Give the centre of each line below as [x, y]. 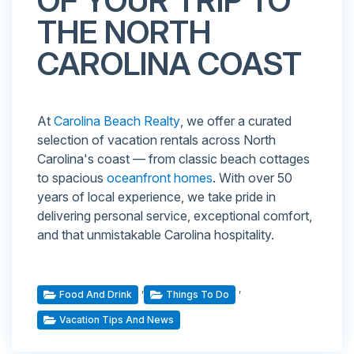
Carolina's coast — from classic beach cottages [173, 159]
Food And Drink [96, 295]
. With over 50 [252, 178]
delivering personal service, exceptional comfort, [175, 216]
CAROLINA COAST [169, 64]
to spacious [72, 178]
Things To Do [198, 295]
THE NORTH [124, 32]
